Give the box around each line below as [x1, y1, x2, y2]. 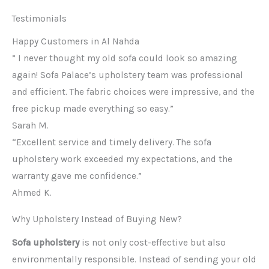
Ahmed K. [12, 187, 52, 199]
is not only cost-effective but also [79, 237, 226, 248]
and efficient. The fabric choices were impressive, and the [12, 86, 255, 98]
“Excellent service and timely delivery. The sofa [12, 137, 211, 148]
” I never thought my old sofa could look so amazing [12, 53, 237, 64]
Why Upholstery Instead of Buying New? [12, 213, 182, 225]
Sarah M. [12, 120, 49, 131]
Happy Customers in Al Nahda [12, 36, 139, 47]
